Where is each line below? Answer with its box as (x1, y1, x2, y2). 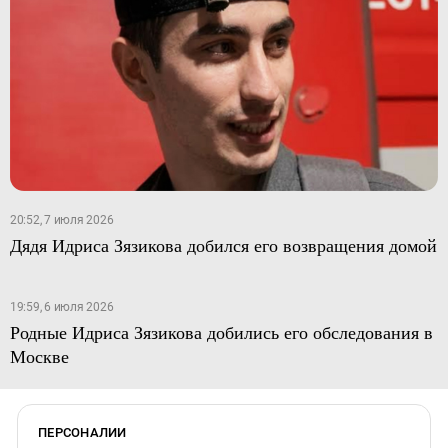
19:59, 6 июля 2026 (9, 300, 114, 314)
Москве (9, 344, 69, 368)
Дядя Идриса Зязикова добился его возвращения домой (9, 233, 437, 257)
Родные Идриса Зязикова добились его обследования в (9, 320, 433, 344)
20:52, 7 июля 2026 (9, 213, 114, 227)
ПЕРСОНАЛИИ (38, 425, 127, 440)
